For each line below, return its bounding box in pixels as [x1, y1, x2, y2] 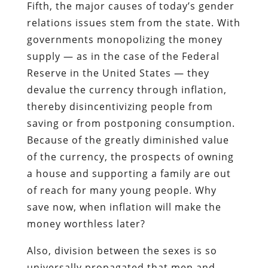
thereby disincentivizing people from [26, 99, 213, 113]
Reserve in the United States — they [26, 66, 209, 80]
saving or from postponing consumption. [26, 116, 235, 130]
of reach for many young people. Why [26, 183, 217, 197]
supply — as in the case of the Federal [26, 49, 220, 63]
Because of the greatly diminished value [26, 133, 229, 147]
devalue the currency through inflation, [26, 83, 227, 96]
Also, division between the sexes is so [26, 243, 217, 257]
